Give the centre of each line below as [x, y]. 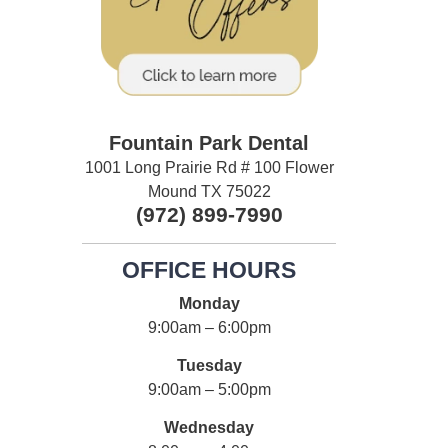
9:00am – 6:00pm [209, 327]
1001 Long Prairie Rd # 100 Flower [209, 167]
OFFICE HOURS [209, 269]
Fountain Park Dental [209, 142]
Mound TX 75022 [209, 191]
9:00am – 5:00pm [209, 389]
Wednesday [209, 428]
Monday [209, 303]
